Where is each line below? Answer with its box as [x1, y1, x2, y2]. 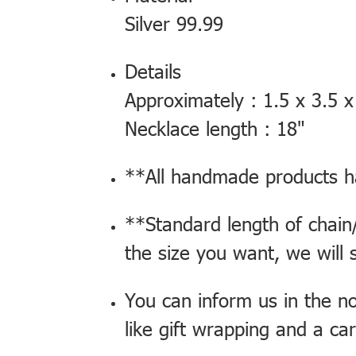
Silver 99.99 [125, 10, 223, 36]
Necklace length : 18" [125, 115, 305, 141]
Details [125, 58, 181, 83]
